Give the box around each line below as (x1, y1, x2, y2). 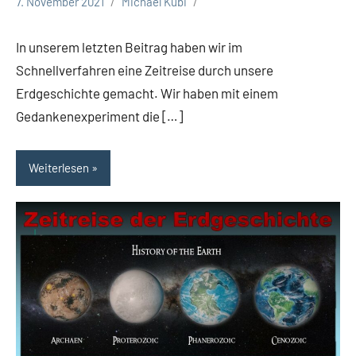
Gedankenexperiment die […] (16, 107, 183, 124)
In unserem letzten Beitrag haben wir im (16, 38, 242, 55)
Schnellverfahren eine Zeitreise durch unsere (16, 61, 273, 78)
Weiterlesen (29, 161, 89, 176)
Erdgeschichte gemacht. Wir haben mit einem (16, 84, 278, 101)
